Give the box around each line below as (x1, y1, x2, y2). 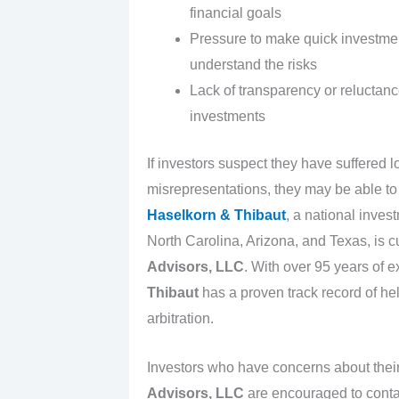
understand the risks (189, 57, 317, 73)
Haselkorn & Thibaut (146, 208, 286, 224)
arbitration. (146, 311, 214, 327)
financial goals (189, 5, 281, 21)
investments (189, 109, 265, 125)
